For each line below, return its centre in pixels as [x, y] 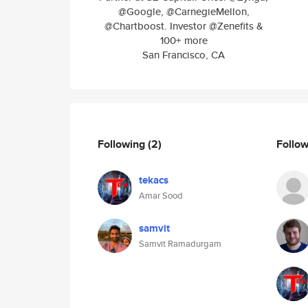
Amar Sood [161, 196]
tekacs [154, 180]
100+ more [184, 40]
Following [123, 144]
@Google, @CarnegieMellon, [184, 11]
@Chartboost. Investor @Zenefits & [184, 26]
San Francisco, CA [184, 55]
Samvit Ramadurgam [180, 244]
